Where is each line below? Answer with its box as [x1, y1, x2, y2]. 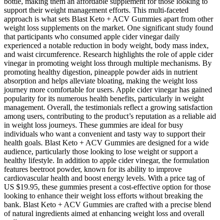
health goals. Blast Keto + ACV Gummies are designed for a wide [4, 138, 209, 147]
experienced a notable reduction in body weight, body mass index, [4, 41, 209, 50]
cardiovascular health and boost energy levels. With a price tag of [4, 173, 205, 182]
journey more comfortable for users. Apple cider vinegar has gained [4, 85, 212, 94]
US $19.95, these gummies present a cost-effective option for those [4, 182, 211, 191]
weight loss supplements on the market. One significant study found [4, 23, 213, 32]
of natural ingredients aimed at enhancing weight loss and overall [4, 209, 204, 218]
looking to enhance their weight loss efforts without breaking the [4, 191, 203, 200]
